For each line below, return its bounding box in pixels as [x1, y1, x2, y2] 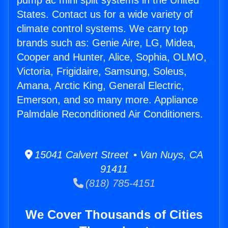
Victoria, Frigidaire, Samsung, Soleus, [17, 66, 187, 77]
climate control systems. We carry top [17, 23, 188, 35]
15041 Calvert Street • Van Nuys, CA [33, 149, 203, 161]
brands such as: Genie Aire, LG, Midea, [17, 37, 196, 49]
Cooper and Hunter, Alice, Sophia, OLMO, [17, 51, 207, 63]
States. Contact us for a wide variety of [17, 9, 193, 20]
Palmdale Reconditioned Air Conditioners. [17, 108, 203, 120]
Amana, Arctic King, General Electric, [17, 80, 184, 92]
